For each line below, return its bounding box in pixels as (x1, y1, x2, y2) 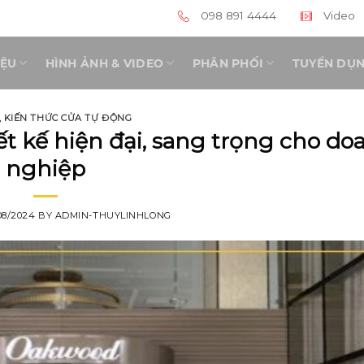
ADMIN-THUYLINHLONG (54, 210, 171, 222)
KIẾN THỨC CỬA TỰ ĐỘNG (3, 112, 132, 123)
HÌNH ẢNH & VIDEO (45, 55, 164, 71)
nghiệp (6, 154, 85, 182)
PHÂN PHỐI (192, 55, 264, 71)
